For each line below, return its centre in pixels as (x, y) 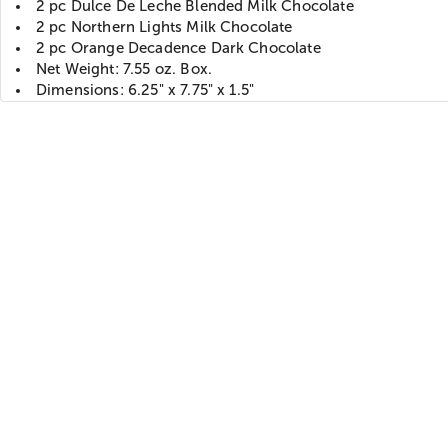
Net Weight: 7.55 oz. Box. (124, 68)
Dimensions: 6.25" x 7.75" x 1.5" (145, 89)
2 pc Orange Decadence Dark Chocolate (178, 47)
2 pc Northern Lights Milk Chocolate (164, 26)
